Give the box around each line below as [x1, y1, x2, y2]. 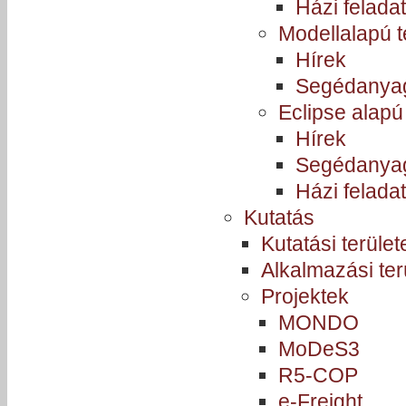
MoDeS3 [278, 337, 361, 362]
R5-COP [278, 363, 359, 388]
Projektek [261, 285, 350, 309]
